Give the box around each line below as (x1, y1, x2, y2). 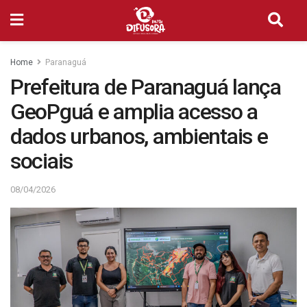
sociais (10, 148, 73, 174)
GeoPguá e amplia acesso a (10, 99, 258, 125)
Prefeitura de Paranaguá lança (10, 74, 281, 100)
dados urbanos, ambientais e (10, 123, 268, 149)
